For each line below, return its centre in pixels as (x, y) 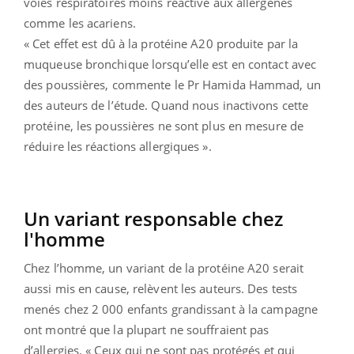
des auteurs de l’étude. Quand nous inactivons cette (166, 105)
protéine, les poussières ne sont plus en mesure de (164, 126)
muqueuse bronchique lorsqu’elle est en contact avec (170, 64)
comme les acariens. (80, 23)
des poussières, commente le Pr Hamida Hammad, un (172, 85)
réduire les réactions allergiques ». (118, 147)
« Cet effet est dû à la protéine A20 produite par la (161, 44)
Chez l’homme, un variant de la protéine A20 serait (164, 268)
